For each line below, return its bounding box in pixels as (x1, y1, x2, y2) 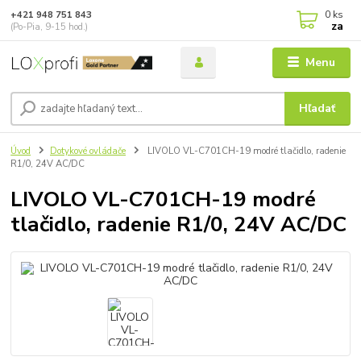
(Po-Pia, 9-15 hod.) (10, 20, 89, 33)
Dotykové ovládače (50, 144, 126, 157)
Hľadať (299, 100, 336, 116)
